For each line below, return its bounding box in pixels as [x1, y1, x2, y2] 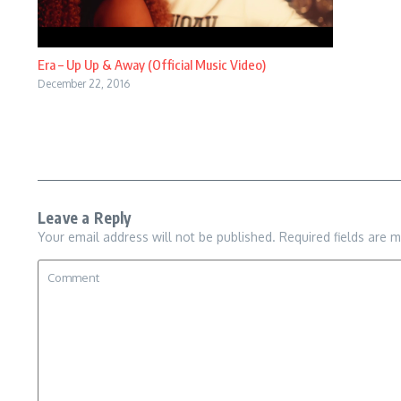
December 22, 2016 [38, 76, 130, 90]
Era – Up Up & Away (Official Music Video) [38, 55, 266, 73]
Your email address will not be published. [38, 228, 276, 244]
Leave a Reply [38, 207, 132, 227]
